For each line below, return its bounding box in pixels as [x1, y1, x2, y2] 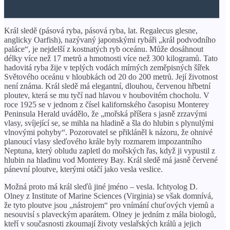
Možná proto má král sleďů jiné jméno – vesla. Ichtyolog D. [4, 182, 198, 191]
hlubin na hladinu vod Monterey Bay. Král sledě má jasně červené [4, 155, 218, 164]
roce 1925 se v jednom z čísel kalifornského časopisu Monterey [4, 100, 209, 109]
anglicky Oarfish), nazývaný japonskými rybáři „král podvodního [4, 35, 216, 44]
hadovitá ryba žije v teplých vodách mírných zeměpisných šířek [4, 63, 209, 72]
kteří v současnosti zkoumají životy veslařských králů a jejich [4, 219, 201, 228]
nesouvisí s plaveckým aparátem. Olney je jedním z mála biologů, [4, 209, 216, 219]
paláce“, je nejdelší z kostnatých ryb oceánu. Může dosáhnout [4, 44, 203, 53]
